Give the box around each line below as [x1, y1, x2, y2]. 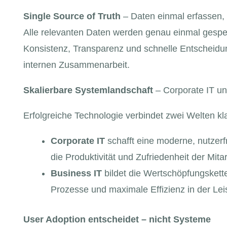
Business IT [51, 168, 102, 179]
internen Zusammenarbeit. [23, 60, 130, 70]
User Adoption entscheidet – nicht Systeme [23, 214, 211, 225]
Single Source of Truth [23, 11, 121, 22]
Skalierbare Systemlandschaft [23, 85, 154, 96]
